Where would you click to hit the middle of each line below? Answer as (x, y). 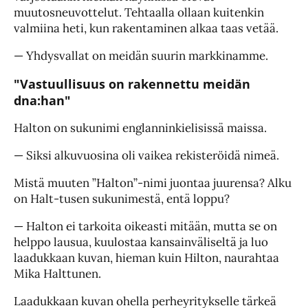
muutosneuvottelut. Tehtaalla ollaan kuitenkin (139, 13)
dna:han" (42, 101)
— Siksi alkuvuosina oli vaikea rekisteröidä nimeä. (146, 156)
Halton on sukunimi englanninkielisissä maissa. (140, 128)
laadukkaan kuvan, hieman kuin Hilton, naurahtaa (146, 258)
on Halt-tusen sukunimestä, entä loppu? (122, 199)
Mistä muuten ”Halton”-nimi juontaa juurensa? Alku (153, 183)
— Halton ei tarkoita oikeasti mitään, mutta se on (145, 227)
